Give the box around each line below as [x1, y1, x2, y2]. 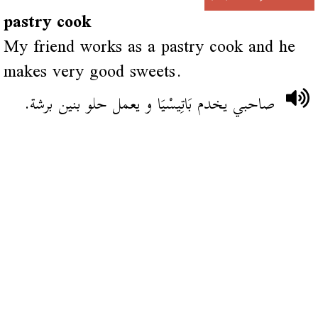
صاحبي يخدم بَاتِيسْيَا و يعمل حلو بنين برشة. [23, 85, 275, 124]
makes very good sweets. [3, 53, 182, 92]
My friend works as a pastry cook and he [3, 28, 295, 67]
